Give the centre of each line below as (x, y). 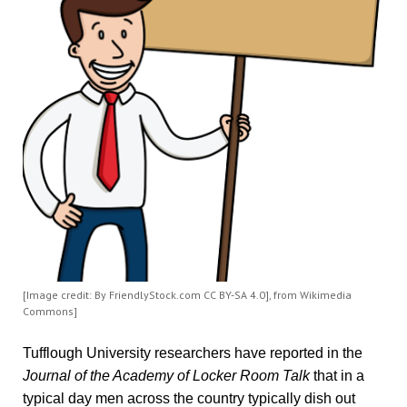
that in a (337, 376)
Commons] (50, 312)
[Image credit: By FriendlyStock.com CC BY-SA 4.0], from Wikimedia (187, 295)
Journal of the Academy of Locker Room (150, 376)
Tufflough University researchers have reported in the (192, 353)
